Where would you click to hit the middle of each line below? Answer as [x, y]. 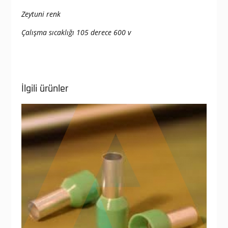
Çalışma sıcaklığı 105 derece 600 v [76, 33]
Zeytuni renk [41, 14]
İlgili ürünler [45, 89]
